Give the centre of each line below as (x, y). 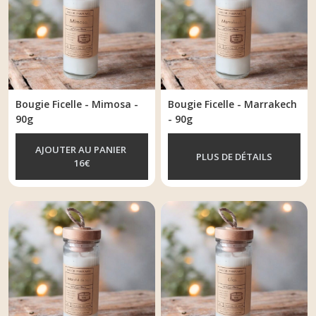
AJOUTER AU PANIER (81, 150)
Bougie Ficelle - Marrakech (233, 104)
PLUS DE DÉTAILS (235, 156)
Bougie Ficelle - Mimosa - (77, 104)
